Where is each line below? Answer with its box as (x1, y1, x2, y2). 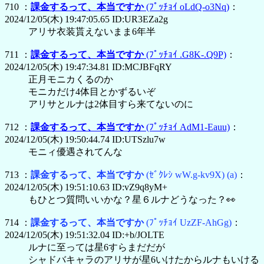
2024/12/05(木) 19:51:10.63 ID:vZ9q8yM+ (5, 181, 167, 192)
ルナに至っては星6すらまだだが (28, 242, 165, 252)
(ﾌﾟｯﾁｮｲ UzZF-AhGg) (146, 217, 232, 227)
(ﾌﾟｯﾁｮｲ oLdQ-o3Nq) (146, 1, 229, 12)
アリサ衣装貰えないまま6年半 (28, 26, 156, 37)
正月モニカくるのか (28, 74, 113, 84)
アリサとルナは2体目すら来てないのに (28, 98, 193, 109)
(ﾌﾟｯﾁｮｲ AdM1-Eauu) (146, 121, 230, 132)
